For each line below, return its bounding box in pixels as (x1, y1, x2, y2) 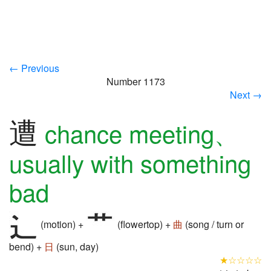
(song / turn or (183, 217, 244, 232)
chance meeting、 (45, 116, 238, 150)
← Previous (9, 61, 59, 75)
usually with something (9, 145, 251, 180)
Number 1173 (106, 74, 165, 88)
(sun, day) (54, 240, 99, 253)
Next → (230, 88, 262, 102)
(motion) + (38, 217, 86, 232)
